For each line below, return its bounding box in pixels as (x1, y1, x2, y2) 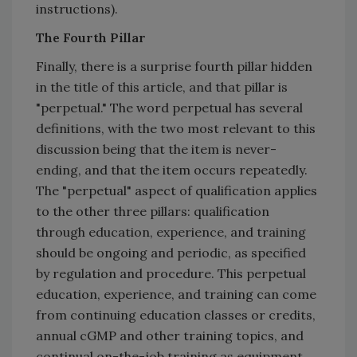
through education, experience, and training (36, 223, 306, 240)
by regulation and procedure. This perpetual (36, 265, 306, 281)
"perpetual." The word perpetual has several (36, 99, 303, 116)
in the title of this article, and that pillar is (36, 78, 288, 95)
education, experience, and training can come (36, 285, 316, 302)
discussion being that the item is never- (36, 140, 277, 157)
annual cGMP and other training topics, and (36, 327, 304, 343)
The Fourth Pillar (36, 29, 146, 45)
